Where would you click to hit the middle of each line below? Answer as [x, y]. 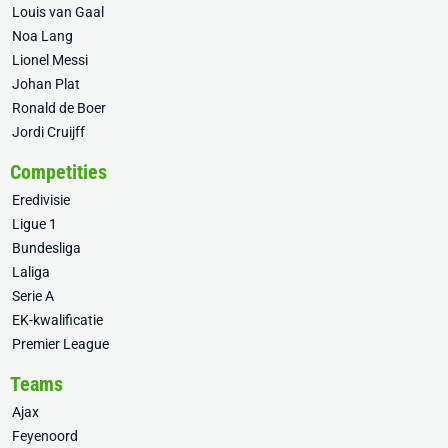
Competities [58, 172]
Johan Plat [46, 84]
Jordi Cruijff [48, 132]
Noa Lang [42, 36]
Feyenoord [45, 436]
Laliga [31, 272]
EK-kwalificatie [57, 320]
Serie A [33, 296]
